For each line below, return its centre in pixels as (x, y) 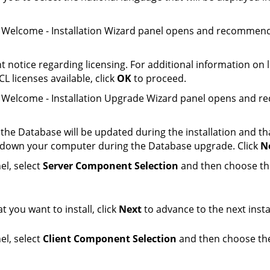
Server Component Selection (111, 166)
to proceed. (159, 79)
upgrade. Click (226, 146)
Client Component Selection (110, 239)
